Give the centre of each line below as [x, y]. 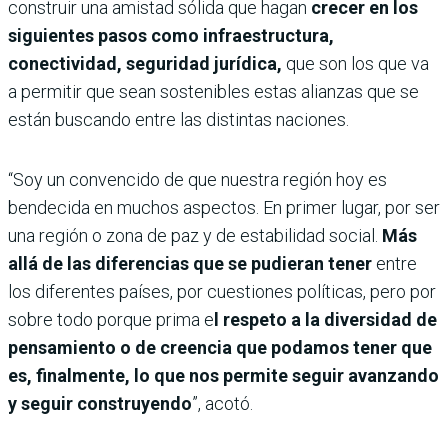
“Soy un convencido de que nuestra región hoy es [197, 179]
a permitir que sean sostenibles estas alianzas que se [213, 91]
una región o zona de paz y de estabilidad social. [195, 235]
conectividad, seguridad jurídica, [145, 63]
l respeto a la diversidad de [325, 319]
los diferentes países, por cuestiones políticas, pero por [222, 291]
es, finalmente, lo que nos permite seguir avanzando [223, 375]
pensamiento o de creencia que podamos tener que [220, 347]
